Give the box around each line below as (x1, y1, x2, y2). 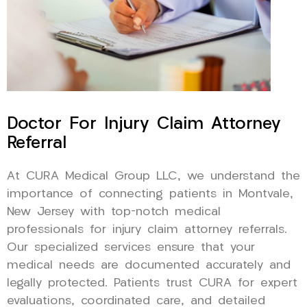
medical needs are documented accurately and (7, 259, 291, 271)
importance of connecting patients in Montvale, (7, 188, 293, 200)
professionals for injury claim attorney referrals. (7, 223, 287, 236)
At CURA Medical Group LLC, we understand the (7, 170, 300, 182)
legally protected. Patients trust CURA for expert (7, 277, 297, 289)
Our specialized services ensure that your (7, 241, 255, 254)
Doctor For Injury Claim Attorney (7, 115, 281, 133)
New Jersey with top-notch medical (7, 206, 221, 218)
